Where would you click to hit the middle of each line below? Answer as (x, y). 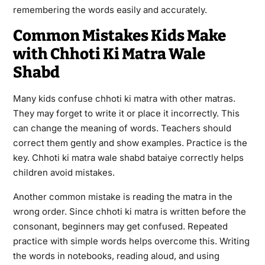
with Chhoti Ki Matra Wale (109, 54)
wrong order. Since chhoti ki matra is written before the (129, 211)
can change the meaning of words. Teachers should (122, 128)
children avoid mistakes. (64, 172)
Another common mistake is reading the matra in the (122, 196)
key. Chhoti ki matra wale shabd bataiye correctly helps (128, 157)
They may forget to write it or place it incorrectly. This (126, 113)
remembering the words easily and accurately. (110, 9)
